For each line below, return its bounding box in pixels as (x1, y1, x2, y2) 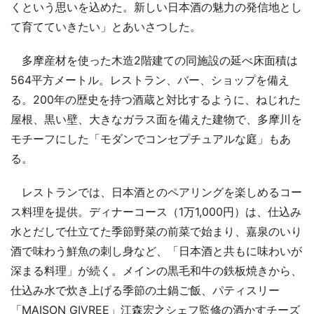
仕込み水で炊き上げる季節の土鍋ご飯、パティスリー (11, 282, 280, 297)
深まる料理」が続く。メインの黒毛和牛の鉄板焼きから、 (11, 263, 302, 278)
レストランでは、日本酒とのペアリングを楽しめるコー (11, 184, 302, 199)
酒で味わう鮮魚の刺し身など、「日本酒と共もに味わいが (11, 243, 302, 258)
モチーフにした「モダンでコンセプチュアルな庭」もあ (11, 131, 291, 146)
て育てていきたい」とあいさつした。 (11, 19, 201, 34)
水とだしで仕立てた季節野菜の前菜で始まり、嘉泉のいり (11, 224, 302, 238)
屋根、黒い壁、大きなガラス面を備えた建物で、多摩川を (11, 111, 302, 126)
